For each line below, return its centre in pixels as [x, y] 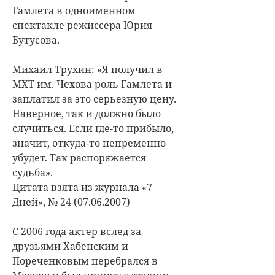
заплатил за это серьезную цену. [94, 99]
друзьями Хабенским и [70, 246]
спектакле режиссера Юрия [82, 25]
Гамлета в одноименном [74, 10]
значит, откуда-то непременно [89, 143]
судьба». [33, 172]
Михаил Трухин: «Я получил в [87, 69]
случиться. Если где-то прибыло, [93, 128]
